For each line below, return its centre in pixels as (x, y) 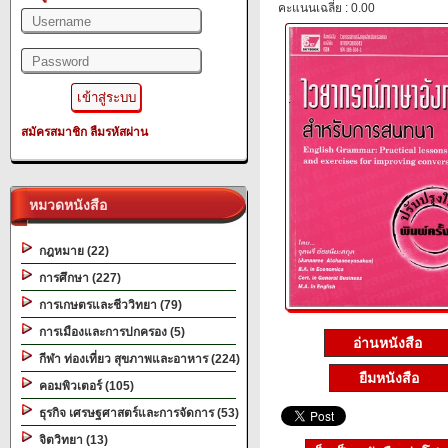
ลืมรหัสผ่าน (119, 132)
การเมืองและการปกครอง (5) (109, 332)
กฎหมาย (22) (71, 251)
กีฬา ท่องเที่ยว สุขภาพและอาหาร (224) (136, 359)
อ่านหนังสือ (389, 342)
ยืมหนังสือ (389, 377)
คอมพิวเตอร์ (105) (83, 386)
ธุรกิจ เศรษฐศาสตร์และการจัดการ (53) (136, 413)
